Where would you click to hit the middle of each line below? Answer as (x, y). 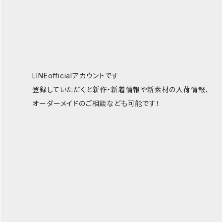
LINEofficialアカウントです (76, 76)
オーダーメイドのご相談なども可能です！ (96, 104)
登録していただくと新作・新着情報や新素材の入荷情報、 (121, 90)
